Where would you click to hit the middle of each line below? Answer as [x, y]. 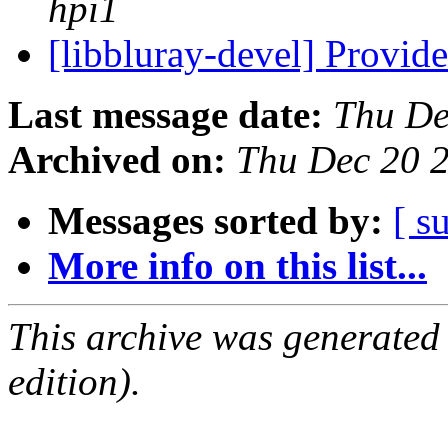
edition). [74, 382]
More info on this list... [237, 266]
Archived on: [117, 160]
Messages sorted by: [215, 221]
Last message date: [165, 115]
